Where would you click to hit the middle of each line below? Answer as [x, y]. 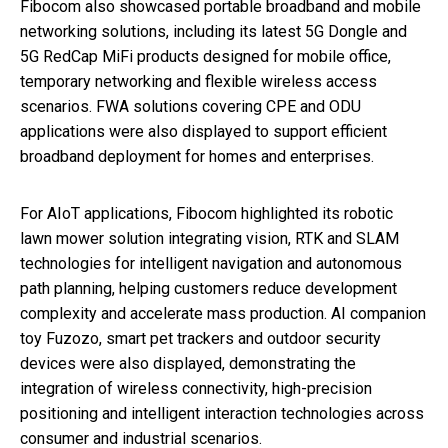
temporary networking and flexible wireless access [198, 82]
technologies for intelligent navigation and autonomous [211, 264]
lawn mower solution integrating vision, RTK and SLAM [209, 239]
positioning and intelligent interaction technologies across [222, 414]
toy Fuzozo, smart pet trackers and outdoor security [200, 339]
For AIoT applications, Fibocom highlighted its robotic [206, 214]
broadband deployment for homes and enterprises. [197, 157]
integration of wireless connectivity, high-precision [196, 389]
